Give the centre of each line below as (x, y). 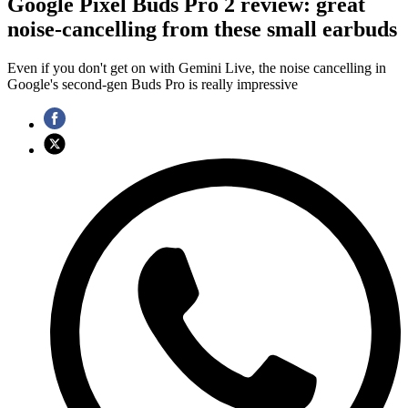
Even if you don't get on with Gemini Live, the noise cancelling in (197, 68)
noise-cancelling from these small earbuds (202, 30)
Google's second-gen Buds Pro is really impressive (153, 85)
